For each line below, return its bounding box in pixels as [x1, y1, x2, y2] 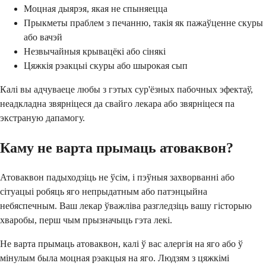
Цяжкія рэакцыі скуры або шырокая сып [24, 61, 188, 71]
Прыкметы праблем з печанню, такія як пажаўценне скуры [24, 18, 263, 28]
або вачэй [24, 32, 62, 43]
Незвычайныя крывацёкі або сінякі [24, 46, 166, 57]
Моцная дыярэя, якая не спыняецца [24, 4, 167, 14]
